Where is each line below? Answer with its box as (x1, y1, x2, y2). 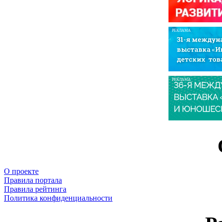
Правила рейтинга (4, 184, 66, 193)
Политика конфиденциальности (4, 193, 112, 202)
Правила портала (4, 175, 62, 184)
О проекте (4, 166, 39, 175)
